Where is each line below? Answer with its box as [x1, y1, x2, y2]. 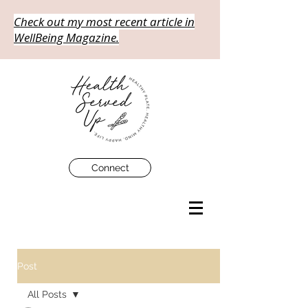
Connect [91, 162, 129, 173]
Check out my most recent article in [14, 14, 195, 30]
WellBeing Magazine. [14, 30, 119, 45]
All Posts [27, 289, 67, 300]
